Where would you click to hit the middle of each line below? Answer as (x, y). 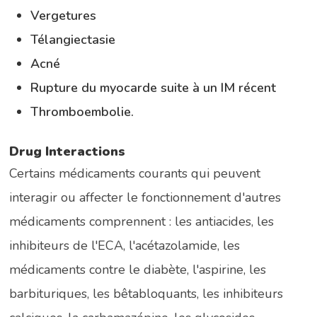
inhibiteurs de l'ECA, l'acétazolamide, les (125, 245)
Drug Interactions (68, 151)
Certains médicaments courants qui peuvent (135, 173)
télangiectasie (77, 39)
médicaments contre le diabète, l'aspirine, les (138, 269)
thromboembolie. (87, 111)
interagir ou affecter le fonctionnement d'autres (145, 197)
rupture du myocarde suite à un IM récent (158, 87)
